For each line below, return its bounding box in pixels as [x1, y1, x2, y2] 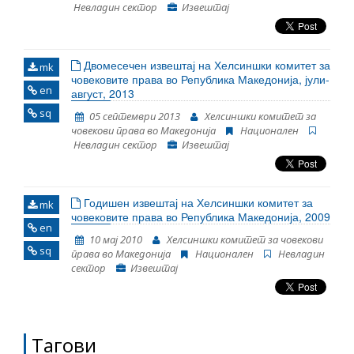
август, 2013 [71, 85, 134, 101]
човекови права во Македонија [71, 123, 216, 137]
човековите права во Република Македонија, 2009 [71, 209, 330, 224]
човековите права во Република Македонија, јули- [71, 71, 330, 87]
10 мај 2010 [89, 232, 142, 247]
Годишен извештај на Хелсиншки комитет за [81, 194, 313, 210]
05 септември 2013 [89, 109, 180, 123]
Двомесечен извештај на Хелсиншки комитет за [81, 57, 330, 73]
